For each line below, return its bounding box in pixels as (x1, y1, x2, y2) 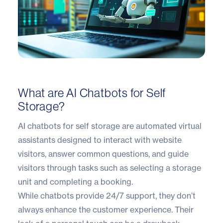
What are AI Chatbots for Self (18, 86, 166, 100)
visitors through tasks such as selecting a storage (18, 162, 201, 173)
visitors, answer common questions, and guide (18, 148, 189, 159)
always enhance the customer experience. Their (18, 204, 194, 215)
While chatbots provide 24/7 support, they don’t (18, 190, 196, 201)
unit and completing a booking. (18, 176, 133, 187)
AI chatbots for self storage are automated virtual (18, 120, 202, 131)
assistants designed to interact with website (18, 134, 182, 145)
